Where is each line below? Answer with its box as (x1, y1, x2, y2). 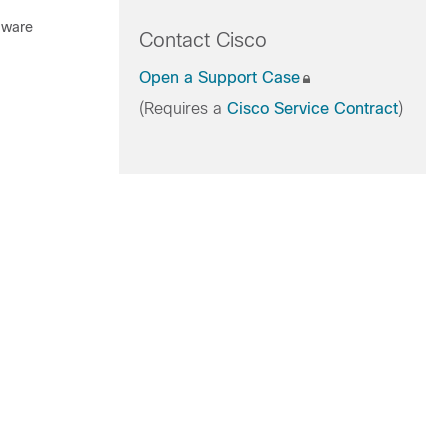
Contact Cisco (138, 29, 267, 51)
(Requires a (138, 100, 227, 117)
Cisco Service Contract (226, 100, 398, 117)
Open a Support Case (138, 69, 300, 86)
